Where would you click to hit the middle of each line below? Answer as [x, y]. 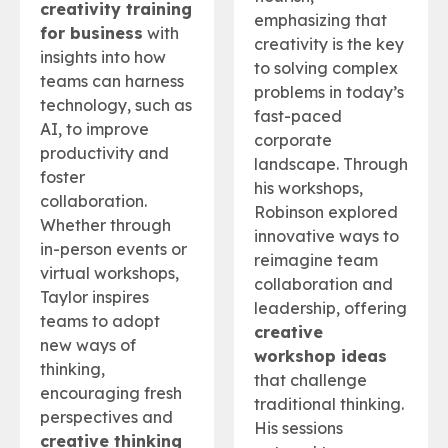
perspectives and [106, 416]
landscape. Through [331, 163]
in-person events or [113, 248]
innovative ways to [326, 235]
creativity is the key [329, 43]
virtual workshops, [109, 272]
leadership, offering [330, 307]
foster [62, 176]
